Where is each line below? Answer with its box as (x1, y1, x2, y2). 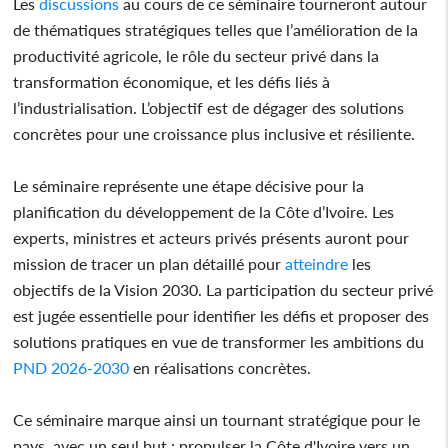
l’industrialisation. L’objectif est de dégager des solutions (13, 97, 405, 117)
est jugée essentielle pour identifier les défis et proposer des (13, 305, 430, 325)
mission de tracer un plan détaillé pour (13, 253, 282, 273)
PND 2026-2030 (13, 357, 130, 377)
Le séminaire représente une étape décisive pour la (13, 175, 365, 195)
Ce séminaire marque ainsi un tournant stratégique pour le (13, 409, 421, 429)
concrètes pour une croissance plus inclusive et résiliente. (13, 123, 416, 143)
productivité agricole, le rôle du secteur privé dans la (13, 45, 380, 65)
